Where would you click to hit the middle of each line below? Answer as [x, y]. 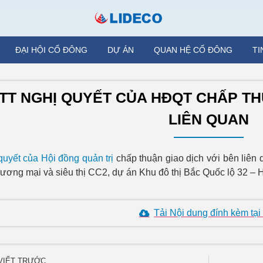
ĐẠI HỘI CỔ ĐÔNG [51, 50]
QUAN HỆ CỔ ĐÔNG [193, 50]
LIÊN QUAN [209, 119]
